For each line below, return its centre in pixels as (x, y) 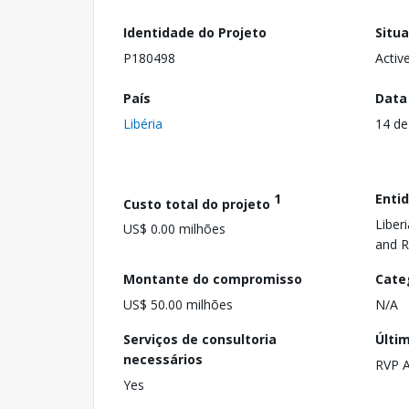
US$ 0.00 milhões (174, 229)
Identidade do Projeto (195, 32)
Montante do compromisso (213, 278)
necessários (163, 359)
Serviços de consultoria (200, 339)
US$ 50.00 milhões (178, 304)
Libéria (143, 123)
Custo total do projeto (199, 204)
